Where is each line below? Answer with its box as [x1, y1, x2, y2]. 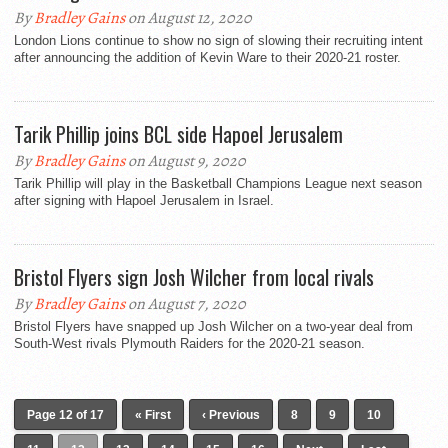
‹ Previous [202, 408, 260, 423]
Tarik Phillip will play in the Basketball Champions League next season [14, 176, 422, 192]
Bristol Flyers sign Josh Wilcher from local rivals [14, 262, 374, 293]
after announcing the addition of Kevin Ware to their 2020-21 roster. [14, 50, 401, 66]
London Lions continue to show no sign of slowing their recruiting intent [14, 33, 423, 49]
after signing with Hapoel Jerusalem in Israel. [14, 193, 274, 209]
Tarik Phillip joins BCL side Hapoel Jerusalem [14, 119, 343, 150]
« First [135, 408, 171, 423]
